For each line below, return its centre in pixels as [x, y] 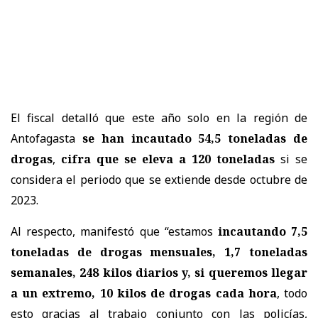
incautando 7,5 [263, 231]
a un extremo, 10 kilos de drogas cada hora [144, 293]
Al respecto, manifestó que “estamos [114, 231]
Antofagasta [46, 138]
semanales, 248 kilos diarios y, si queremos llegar [159, 272]
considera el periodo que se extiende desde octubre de [159, 179]
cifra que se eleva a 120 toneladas [168, 159]
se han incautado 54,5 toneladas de [195, 138]
